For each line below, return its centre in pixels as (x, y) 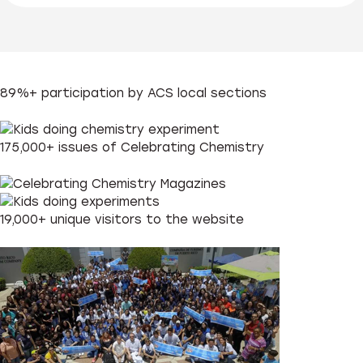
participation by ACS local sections (152, 94)
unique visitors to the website (145, 219)
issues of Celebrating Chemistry (159, 148)
